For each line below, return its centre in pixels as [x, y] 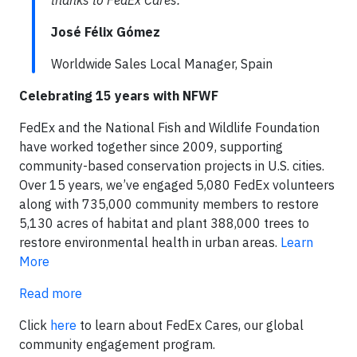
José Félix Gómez [106, 32]
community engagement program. [117, 344]
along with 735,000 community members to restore [169, 204]
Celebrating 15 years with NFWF [119, 96]
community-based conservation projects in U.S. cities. [172, 166]
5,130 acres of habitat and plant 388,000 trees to [164, 223]
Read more [51, 293]
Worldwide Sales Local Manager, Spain [162, 64]
